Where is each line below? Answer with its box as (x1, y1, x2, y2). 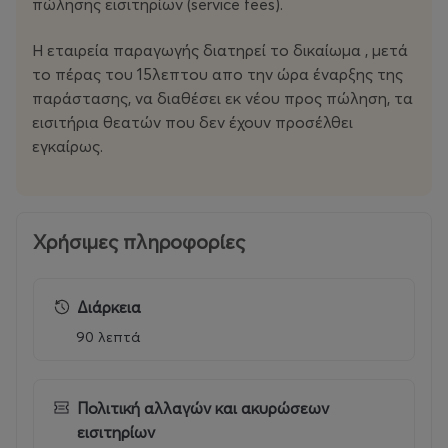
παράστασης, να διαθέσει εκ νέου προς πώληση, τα (32, 88, 413, 109)
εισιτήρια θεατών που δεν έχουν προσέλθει (32, 112, 353, 133)
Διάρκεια (77, 297, 141, 318)
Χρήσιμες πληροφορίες (33, 229, 245, 255)
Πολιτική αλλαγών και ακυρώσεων (77, 398, 329, 419)
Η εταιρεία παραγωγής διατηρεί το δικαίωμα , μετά (32, 40, 408, 61)
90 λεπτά (76, 328, 140, 347)
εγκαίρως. (32, 136, 103, 157)
